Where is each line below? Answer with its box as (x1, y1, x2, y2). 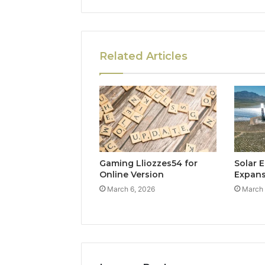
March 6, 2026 (107, 184, 155, 193)
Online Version (99, 169, 164, 180)
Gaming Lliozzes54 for (99, 157, 198, 169)
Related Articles (99, 50, 188, 63)
